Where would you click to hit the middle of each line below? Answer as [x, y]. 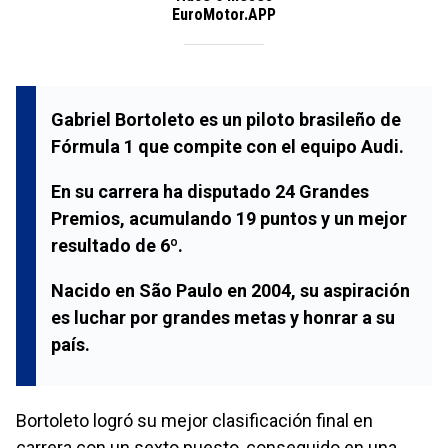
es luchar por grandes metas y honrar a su [223, 317]
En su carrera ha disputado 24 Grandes [210, 191]
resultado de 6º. [117, 245]
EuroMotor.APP [224, 14]
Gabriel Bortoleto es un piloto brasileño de [226, 119]
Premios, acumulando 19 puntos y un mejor [229, 218]
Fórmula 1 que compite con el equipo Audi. [227, 146]
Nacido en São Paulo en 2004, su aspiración [230, 290]
